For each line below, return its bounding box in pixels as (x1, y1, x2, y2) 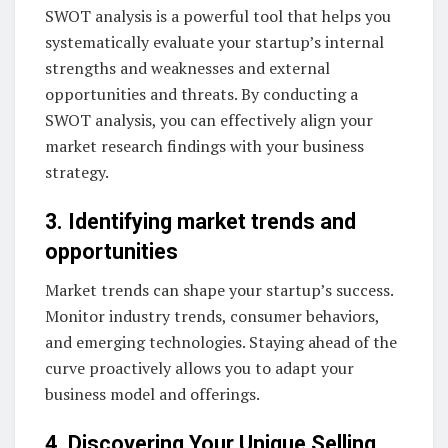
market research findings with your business (45, 134, 364, 157)
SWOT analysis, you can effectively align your (45, 108, 373, 131)
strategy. (45, 160, 109, 183)
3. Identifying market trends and (45, 208, 356, 234)
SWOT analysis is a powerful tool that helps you (45, 4, 391, 27)
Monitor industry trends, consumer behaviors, (45, 305, 379, 328)
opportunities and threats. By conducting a (45, 82, 358, 105)
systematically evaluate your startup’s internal (45, 30, 384, 53)
